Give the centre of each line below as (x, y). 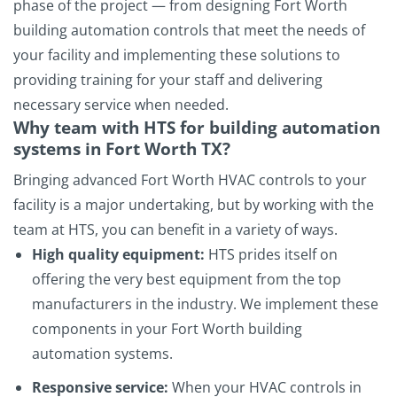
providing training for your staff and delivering (168, 79)
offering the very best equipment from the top (186, 280)
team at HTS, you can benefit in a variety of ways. (175, 230)
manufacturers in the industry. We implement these (205, 304)
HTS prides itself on (271, 255)
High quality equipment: (118, 255)
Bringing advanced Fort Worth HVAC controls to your (190, 180)
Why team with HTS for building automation (197, 127)
